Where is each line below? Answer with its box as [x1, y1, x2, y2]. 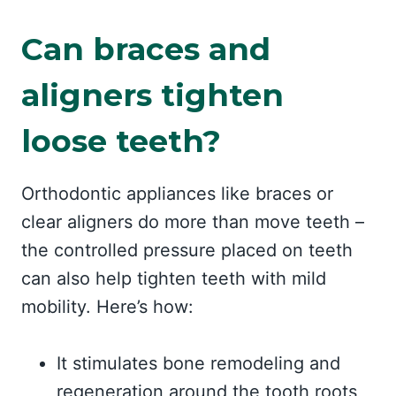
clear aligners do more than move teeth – [21, 211, 364, 232]
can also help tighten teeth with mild [21, 268, 326, 289]
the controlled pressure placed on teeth [21, 240, 353, 261]
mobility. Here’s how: [21, 296, 194, 317]
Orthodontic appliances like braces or [21, 183, 333, 204]
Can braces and [21, 29, 270, 68]
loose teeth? [21, 121, 221, 160]
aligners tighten [21, 75, 284, 114]
